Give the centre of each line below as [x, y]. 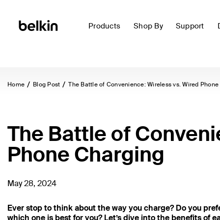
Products [104, 26]
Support [190, 26]
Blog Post [47, 84]
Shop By [148, 26]
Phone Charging [86, 155]
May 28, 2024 [32, 183]
